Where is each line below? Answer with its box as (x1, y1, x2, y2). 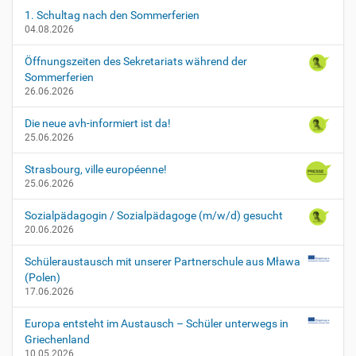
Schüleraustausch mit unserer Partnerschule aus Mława (25, 255, 300, 268)
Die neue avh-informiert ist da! (25, 117, 171, 130)
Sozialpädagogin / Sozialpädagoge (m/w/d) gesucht (25, 209, 283, 222)
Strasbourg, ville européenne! (25, 163, 167, 176)
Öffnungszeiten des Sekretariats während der (25, 55, 247, 68)
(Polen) (25, 271, 60, 284)
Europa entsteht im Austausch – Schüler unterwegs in (25, 317, 288, 330)
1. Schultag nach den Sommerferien (25, 9, 199, 21)
